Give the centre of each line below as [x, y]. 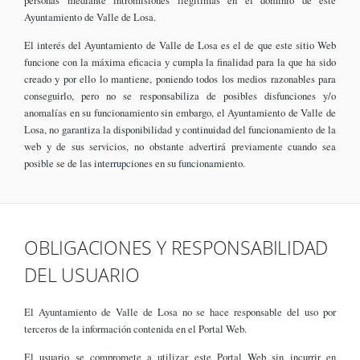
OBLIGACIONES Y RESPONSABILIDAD [176, 247]
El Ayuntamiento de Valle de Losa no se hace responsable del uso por [180, 311]
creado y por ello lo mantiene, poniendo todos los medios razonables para [180, 79]
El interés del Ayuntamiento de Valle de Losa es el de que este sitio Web [180, 45]
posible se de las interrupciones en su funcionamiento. [135, 164]
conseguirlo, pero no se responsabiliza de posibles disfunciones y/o [180, 96]
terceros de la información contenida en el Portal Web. [135, 328]
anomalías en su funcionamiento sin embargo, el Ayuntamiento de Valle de [180, 113]
